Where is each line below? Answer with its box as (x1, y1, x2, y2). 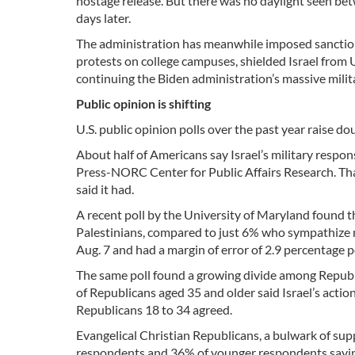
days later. (76, 10, 131, 26)
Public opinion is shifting (76, 96, 211, 112)
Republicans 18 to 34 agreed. (76, 302, 232, 318)
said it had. (76, 181, 134, 197)
